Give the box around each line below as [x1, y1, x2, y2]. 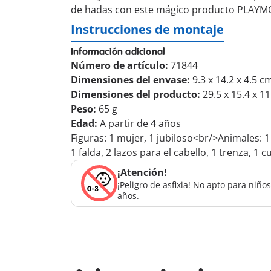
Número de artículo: [71, 59, 171, 72]
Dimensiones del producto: [71, 88, 203, 101]
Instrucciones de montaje [71, 21, 224, 38]
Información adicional [71, 46, 166, 58]
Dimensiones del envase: [71, 73, 192, 87]
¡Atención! [117, 166, 167, 179]
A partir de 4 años [100, 117, 181, 130]
